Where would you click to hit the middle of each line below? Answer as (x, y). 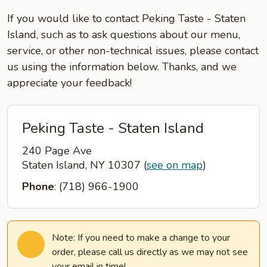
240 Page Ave (57, 151)
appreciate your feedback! (69, 83)
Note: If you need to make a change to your (141, 238)
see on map (175, 165)
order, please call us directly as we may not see (150, 252)
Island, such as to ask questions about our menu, (124, 35)
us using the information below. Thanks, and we (122, 67)
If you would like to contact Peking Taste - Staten (126, 18)
